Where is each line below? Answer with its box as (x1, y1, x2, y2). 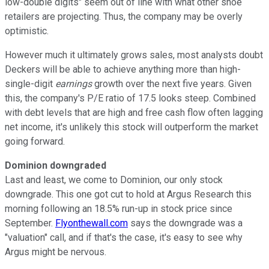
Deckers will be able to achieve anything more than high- (5, 63, 241, 75)
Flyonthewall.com (55, 217, 128, 229)
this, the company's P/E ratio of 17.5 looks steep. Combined (5, 92, 256, 104)
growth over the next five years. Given (92, 77, 252, 89)
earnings (55, 77, 92, 89)
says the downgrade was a (128, 217, 243, 229)
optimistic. (5, 25, 49, 37)
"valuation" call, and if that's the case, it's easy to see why (5, 231, 243, 243)
